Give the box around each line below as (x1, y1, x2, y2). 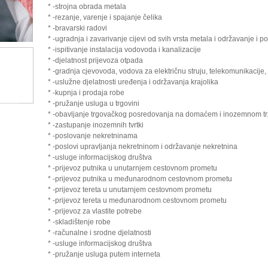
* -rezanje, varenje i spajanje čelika (47, 13, 162, 22)
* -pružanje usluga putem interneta (47, 250, 160, 258)
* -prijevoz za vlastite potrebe (47, 207, 142, 215)
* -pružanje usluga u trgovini (47, 99, 139, 108)
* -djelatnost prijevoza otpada (47, 56, 143, 65)
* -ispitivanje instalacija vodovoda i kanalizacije (47, 45, 201, 54)
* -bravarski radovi (47, 24, 107, 32)
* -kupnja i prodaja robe (47, 89, 124, 97)
